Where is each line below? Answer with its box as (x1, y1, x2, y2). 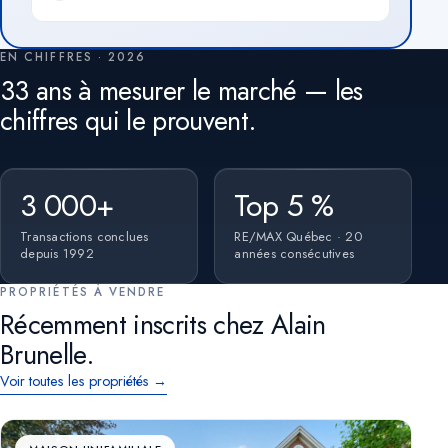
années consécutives (234, 243, 355, 263)
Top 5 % (234, 182, 333, 227)
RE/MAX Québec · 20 (234, 226, 362, 246)
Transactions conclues (20, 226, 149, 246)
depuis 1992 (20, 243, 95, 263)
